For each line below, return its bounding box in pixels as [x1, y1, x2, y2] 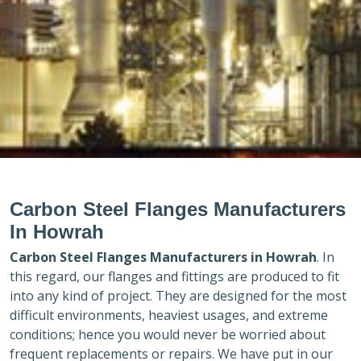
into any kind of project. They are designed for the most [10, 286, 346, 305]
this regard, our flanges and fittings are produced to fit [10, 267, 339, 285]
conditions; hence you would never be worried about [10, 325, 326, 343]
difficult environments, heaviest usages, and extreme [10, 305, 328, 324]
